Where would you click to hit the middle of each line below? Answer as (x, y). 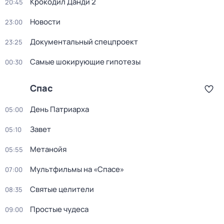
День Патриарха (59, 109)
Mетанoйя (48, 149)
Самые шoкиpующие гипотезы (85, 62)
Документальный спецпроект (84, 42)
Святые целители (62, 189)
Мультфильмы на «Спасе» (77, 169)
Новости (45, 22)
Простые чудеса (59, 209)
